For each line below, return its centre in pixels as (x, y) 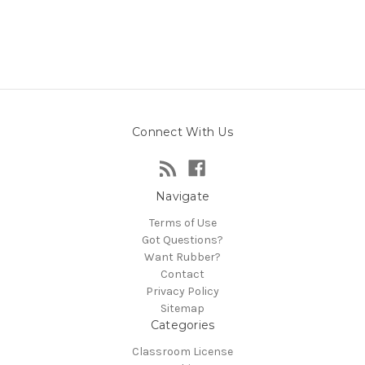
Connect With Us (182, 132)
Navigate (182, 196)
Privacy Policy (182, 291)
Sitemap (182, 308)
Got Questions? (182, 240)
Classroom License (182, 351)
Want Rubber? (182, 257)
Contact (182, 274)
